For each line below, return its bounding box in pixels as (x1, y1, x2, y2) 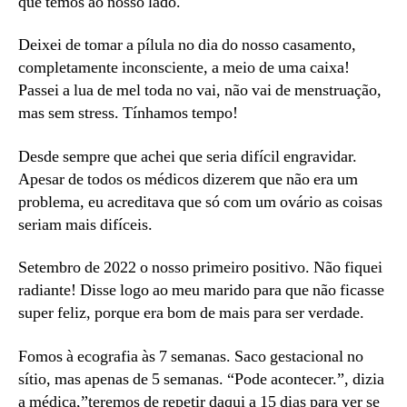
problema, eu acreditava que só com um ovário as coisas (18, 191, 382, 213)
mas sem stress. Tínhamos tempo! (18, 103, 242, 124)
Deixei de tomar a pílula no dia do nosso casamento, (18, 35, 356, 56)
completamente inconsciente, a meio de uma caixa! (18, 57, 350, 79)
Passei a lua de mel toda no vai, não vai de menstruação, (18, 80, 382, 102)
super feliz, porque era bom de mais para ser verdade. (18, 303, 364, 324)
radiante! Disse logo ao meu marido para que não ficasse (18, 280, 384, 302)
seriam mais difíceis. (18, 213, 153, 235)
